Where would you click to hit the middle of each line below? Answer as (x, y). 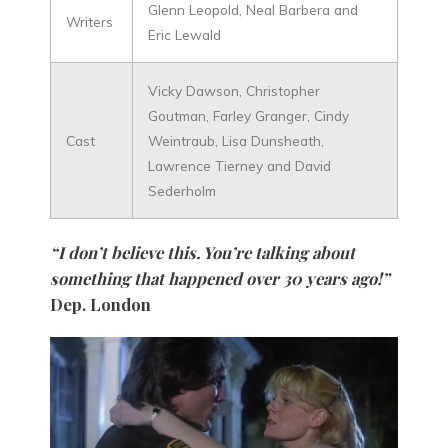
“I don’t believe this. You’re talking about (202, 251)
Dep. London (100, 303)
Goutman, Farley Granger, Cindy (248, 115)
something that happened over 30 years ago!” (220, 277)
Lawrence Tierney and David (239, 165)
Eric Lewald (184, 34)
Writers (89, 21)
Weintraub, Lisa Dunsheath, (236, 140)
